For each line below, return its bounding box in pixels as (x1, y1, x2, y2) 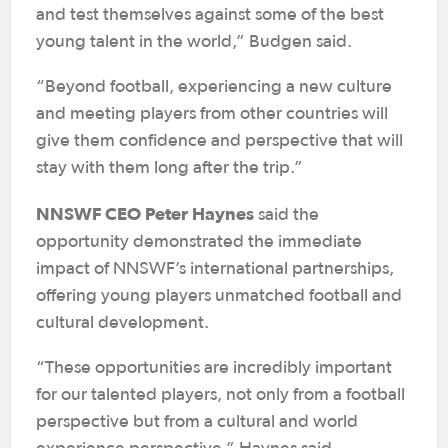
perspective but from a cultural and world (36, 413, 358, 431)
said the (254, 206, 319, 224)
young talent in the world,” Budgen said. (36, 33, 352, 51)
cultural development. (36, 314, 209, 332)
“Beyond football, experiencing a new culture (36, 78, 392, 96)
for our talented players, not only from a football (36, 386, 405, 404)
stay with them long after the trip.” (36, 159, 303, 177)
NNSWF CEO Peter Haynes (36, 203, 254, 224)
